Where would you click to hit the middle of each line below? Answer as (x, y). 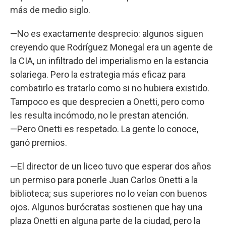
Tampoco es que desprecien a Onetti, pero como (107, 101)
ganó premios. (39, 142)
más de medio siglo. (50, 10)
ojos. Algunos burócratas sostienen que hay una (106, 207)
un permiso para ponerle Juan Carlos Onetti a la (104, 180)
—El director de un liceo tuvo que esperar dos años (111, 166)
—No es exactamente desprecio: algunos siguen (107, 33)
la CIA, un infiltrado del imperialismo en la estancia (109, 61)
